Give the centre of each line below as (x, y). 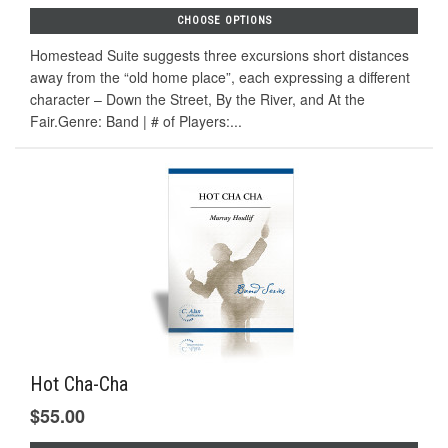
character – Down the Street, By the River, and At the (197, 99)
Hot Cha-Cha (79, 383)
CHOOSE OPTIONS (224, 21)
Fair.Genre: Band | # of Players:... (136, 121)
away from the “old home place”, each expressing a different (220, 77)
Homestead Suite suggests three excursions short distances (219, 55)
